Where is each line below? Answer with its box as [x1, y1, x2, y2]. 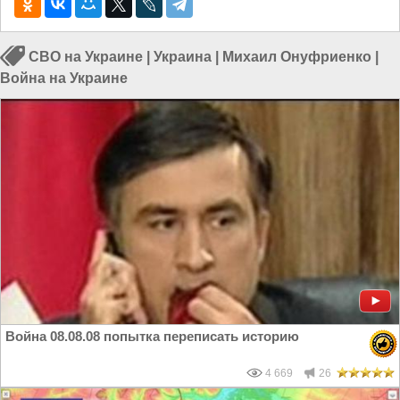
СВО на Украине [29, 48, 143, 64]
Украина [154, 48, 212, 64]
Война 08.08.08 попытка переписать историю [5, 328, 299, 344]
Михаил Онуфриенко [222, 48, 371, 64]
